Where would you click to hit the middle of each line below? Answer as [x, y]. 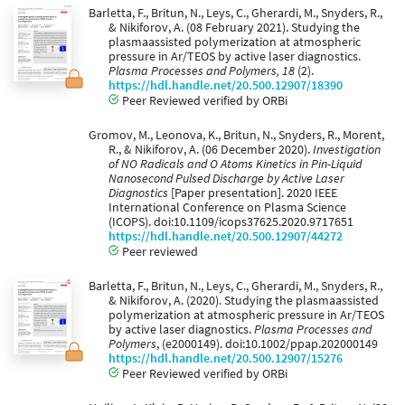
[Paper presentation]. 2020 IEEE [253, 193]
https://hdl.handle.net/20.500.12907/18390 [226, 86]
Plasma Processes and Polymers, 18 [202, 71]
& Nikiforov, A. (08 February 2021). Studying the [234, 28]
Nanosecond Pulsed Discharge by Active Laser [226, 179]
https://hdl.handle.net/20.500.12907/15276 [226, 359]
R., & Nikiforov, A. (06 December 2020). [211, 150]
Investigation [347, 150]
